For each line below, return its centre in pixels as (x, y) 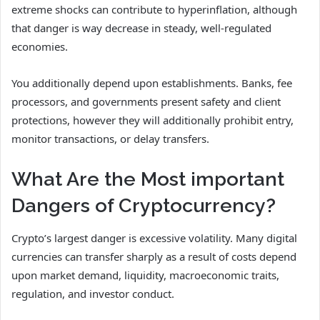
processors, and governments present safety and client (146, 102)
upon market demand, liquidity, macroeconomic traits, (145, 275)
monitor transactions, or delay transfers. (110, 139)
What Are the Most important (148, 179)
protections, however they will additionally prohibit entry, (152, 120)
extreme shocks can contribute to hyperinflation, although (154, 10)
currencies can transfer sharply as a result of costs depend (154, 256)
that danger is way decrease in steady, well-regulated (141, 28)
